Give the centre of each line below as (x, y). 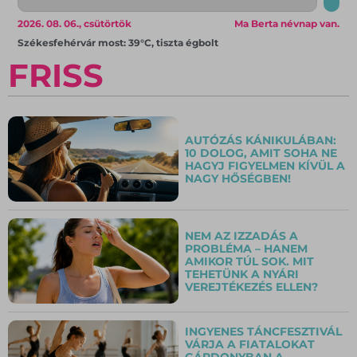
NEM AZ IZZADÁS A (241, 235)
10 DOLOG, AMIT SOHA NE (261, 153)
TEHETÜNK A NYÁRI (242, 274)
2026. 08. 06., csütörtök (75, 24)
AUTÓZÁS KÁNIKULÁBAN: (261, 140)
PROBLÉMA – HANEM (246, 248)
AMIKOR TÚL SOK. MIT (249, 261)
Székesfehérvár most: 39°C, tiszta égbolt (118, 43)
